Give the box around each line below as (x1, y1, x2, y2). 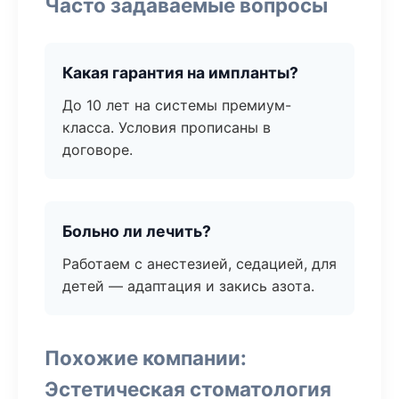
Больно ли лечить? (62, 222, 211, 240)
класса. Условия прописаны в (62, 118, 271, 136)
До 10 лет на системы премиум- (62, 96, 291, 114)
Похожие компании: (45, 346, 247, 370)
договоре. (62, 141, 133, 159)
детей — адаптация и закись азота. (62, 277, 314, 295)
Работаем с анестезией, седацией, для (62, 255, 337, 273)
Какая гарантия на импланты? (62, 63, 298, 82)
